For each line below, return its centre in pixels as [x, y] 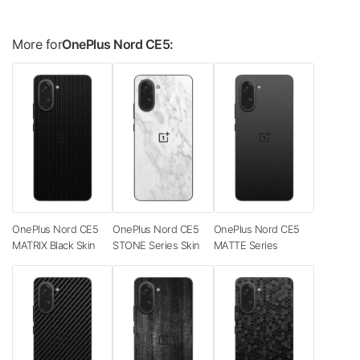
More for [37, 45]
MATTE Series [245, 245]
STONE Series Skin [156, 245]
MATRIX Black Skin [54, 245]
